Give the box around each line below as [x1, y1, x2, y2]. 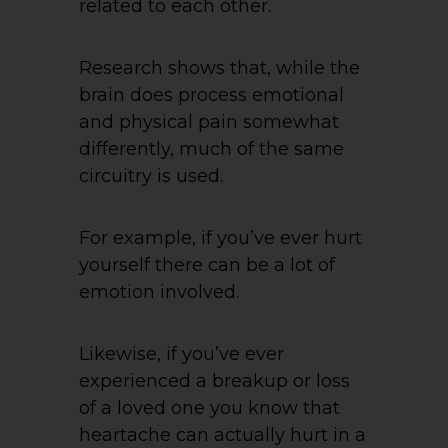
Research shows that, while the [79, 56, 360, 79]
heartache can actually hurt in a [79, 423, 366, 446]
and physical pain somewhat [79, 110, 339, 133]
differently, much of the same [79, 137, 344, 160]
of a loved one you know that [79, 396, 340, 419]
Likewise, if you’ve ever [79, 342, 284, 365]
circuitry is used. [79, 164, 223, 187]
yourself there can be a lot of [79, 253, 335, 276]
